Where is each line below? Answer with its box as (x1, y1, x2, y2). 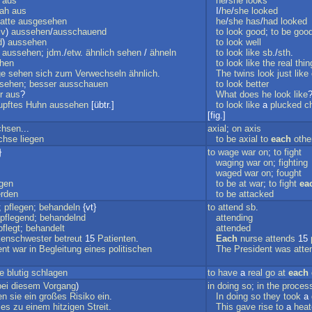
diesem (11, 281, 40, 291)
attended (216, 223, 251, 233)
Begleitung (39, 244, 81, 254)
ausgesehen (18, 16, 67, 26)
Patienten (97, 233, 136, 244)
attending (216, 212, 253, 223)
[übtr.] (88, 100, 114, 110)
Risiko (70, 291, 95, 302)
